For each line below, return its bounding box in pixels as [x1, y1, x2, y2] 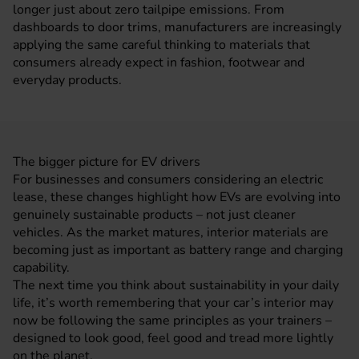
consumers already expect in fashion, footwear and [13, 54, 305, 72]
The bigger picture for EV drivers [13, 153, 200, 171]
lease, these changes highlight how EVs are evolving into [13, 188, 341, 207]
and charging [267, 241, 343, 260]
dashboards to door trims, [13, 18, 164, 37]
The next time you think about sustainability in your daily [13, 276, 339, 295]
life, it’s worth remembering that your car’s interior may [13, 294, 333, 313]
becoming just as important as [13, 241, 189, 260]
